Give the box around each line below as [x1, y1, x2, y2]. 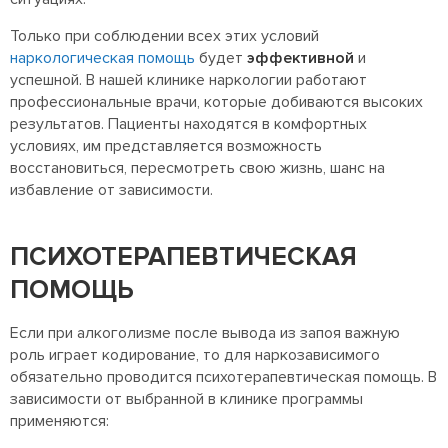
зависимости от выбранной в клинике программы [10, 389, 363, 410]
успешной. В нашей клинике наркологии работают [10, 70, 367, 91]
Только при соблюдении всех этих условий [10, 26, 319, 47]
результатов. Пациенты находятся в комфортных [10, 114, 367, 135]
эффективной [247, 48, 358, 69]
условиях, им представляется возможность [10, 136, 322, 157]
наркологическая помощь [10, 48, 195, 69]
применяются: [10, 411, 109, 432]
